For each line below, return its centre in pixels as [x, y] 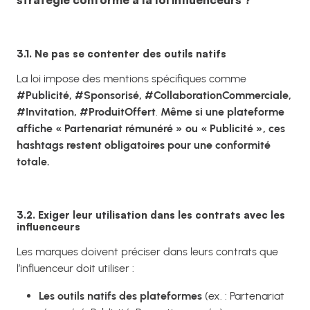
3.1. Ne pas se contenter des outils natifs [121, 54]
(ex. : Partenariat [243, 295]
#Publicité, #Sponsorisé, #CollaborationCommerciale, [154, 95]
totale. [33, 162]
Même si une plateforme [222, 112]
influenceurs [48, 227]
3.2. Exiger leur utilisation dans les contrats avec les [151, 215]
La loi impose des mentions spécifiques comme [131, 79]
